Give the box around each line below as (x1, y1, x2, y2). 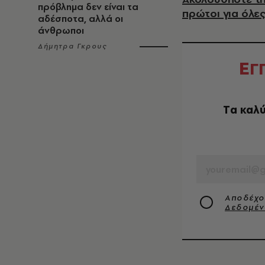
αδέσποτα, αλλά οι (38, 12, 123, 25)
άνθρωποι (38, 24, 84, 37)
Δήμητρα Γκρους (38, 41, 107, 51)
